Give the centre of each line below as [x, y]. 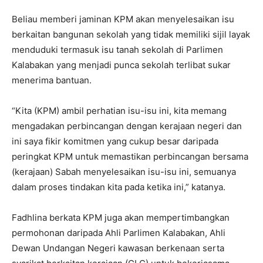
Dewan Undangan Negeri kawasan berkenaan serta [118, 248]
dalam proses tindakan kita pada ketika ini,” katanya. [119, 187]
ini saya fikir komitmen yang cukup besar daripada [115, 141]
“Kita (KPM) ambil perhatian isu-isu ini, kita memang [119, 110]
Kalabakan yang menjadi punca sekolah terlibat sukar [121, 65]
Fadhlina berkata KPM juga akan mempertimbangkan [121, 217]
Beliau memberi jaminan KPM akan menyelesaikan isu [123, 19]
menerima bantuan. [52, 80]
